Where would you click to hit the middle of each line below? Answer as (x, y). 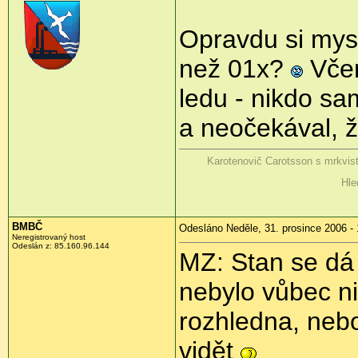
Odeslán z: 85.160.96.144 (61, 246)
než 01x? (235, 69)
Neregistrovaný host (49, 237)
